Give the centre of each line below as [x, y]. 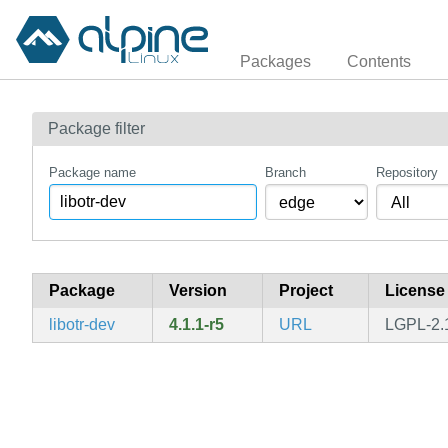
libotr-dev [82, 325]
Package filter [96, 128]
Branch [285, 173]
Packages [275, 61]
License [415, 291]
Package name [92, 173]
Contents [379, 61]
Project [306, 291]
